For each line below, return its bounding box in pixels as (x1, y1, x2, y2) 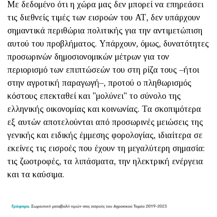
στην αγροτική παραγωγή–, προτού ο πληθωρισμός (7, 78, 191, 88)
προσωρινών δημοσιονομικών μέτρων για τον (7, 52, 169, 62)
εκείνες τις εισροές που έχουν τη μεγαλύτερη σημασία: (7, 143, 205, 154)
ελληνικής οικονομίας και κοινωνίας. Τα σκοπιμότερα (7, 104, 201, 114)
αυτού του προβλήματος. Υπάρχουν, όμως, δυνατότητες (7, 39, 209, 49)
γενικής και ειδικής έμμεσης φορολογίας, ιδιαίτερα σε (7, 130, 202, 140)
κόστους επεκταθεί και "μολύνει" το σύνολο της (7, 91, 181, 101)
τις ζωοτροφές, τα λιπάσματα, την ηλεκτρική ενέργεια (7, 156, 203, 167)
